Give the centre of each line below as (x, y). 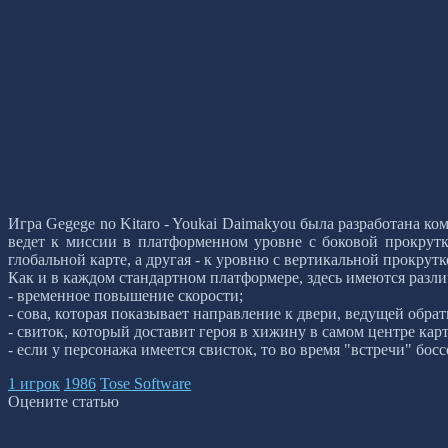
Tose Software (145, 384)
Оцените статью (63, 402)
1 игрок (34, 384)
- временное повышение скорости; (125, 296)
